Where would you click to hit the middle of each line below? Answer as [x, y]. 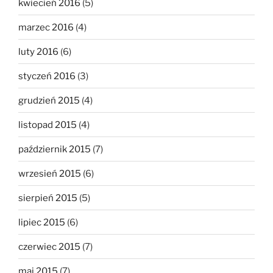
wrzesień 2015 [50, 173]
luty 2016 [38, 51]
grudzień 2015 [49, 100]
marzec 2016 [46, 27]
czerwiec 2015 [49, 246]
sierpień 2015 [48, 198]
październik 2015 [55, 149]
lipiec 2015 [42, 222]
